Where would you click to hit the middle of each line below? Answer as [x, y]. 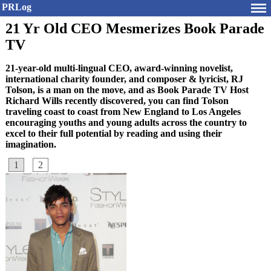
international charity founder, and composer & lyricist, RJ [124, 79]
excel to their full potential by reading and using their [114, 133]
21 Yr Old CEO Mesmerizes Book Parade [135, 28]
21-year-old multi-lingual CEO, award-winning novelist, [119, 68]
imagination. [31, 144]
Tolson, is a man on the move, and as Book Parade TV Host [127, 90]
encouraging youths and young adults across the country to [126, 122]
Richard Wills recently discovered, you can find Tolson [117, 101]
